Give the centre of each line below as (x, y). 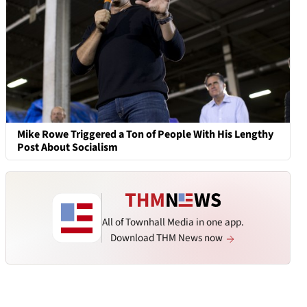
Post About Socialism (67, 148)
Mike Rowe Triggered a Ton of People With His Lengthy (145, 135)
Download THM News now (168, 238)
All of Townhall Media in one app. (173, 222)
